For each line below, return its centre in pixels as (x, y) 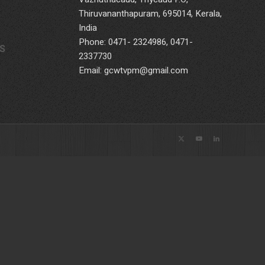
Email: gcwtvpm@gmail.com (133, 70)
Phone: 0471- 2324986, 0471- (135, 42)
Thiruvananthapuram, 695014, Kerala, (150, 13)
